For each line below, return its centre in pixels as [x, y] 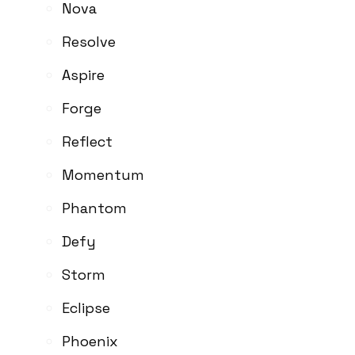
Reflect [87, 141]
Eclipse [86, 307]
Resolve [89, 41]
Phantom [94, 208]
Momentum [103, 174]
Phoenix [90, 341]
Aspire [83, 74]
